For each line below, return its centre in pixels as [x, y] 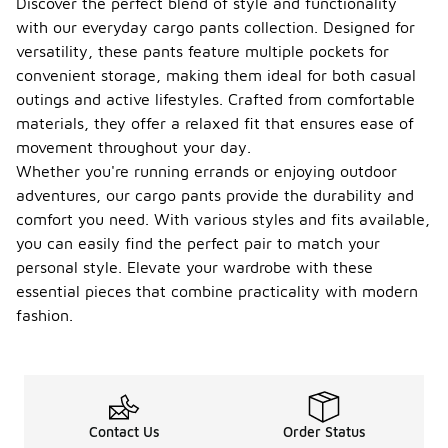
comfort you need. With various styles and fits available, [223, 219]
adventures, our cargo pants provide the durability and [215, 195]
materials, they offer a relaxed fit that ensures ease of [215, 123]
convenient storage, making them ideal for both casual [216, 75]
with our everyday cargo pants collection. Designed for [215, 27]
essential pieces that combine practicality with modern [217, 291]
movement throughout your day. [133, 147]
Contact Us [124, 431]
